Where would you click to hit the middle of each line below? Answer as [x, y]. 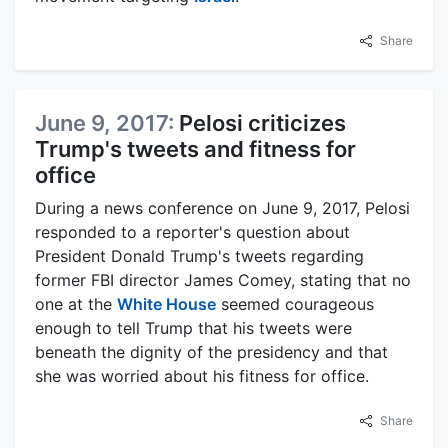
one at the [76, 304]
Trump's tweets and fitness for [195, 149]
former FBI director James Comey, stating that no [223, 280]
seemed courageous [295, 304]
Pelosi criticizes [262, 123]
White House [166, 304]
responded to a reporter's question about [192, 232]
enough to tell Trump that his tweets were [193, 328]
